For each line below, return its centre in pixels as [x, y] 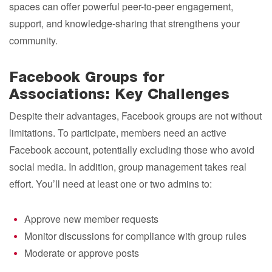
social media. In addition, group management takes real [128, 167]
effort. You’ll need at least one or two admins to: [110, 184]
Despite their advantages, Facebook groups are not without [135, 116]
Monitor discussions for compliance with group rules [135, 236]
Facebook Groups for [87, 79]
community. [33, 40]
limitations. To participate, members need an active [118, 133]
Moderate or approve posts [82, 253]
